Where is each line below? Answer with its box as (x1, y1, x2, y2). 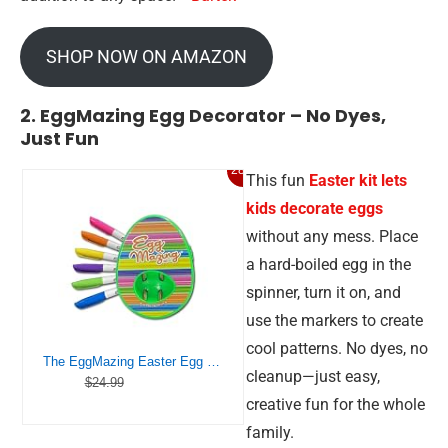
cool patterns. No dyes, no (246, 339, 428, 358)
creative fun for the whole (246, 395, 425, 414)
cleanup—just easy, (246, 367, 380, 386)
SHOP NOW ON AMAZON (45, 46, 247, 67)
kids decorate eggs (246, 199, 383, 218)
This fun (246, 171, 309, 190)
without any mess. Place (246, 227, 418, 246)
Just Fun (20, 126, 99, 151)
